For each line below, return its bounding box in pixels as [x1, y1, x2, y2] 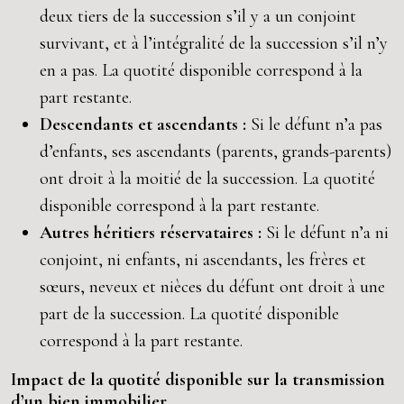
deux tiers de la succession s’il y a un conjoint [40, 5, 356, 27]
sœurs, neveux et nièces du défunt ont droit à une [40, 276, 385, 298]
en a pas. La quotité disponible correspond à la [40, 60, 363, 81]
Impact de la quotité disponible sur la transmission [11, 369, 385, 390]
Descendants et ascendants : [40, 114, 251, 135]
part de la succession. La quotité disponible [40, 303, 339, 325]
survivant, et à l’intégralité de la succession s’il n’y [40, 32, 388, 54]
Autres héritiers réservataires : [40, 222, 266, 243]
